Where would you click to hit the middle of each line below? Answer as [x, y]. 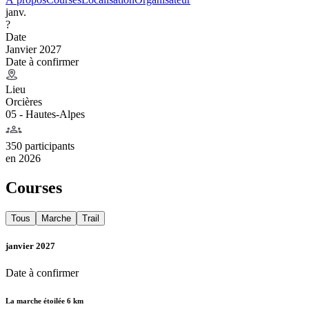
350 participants [40, 146]
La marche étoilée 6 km [44, 300]
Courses [34, 187]
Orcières [24, 101]
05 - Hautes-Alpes [45, 114]
